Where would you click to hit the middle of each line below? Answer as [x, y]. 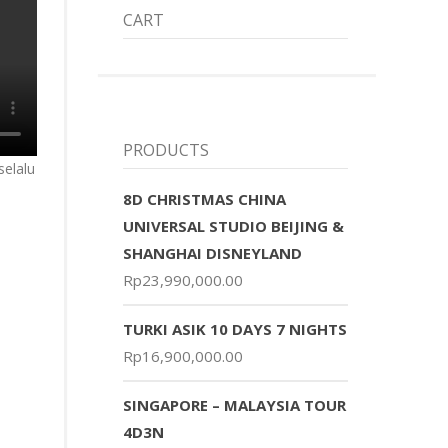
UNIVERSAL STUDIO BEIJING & [234, 226]
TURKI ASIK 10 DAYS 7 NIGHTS [235, 329]
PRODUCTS [166, 150]
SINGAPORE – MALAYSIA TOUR [235, 405]
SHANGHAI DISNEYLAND [213, 253]
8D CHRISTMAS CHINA [205, 199]
